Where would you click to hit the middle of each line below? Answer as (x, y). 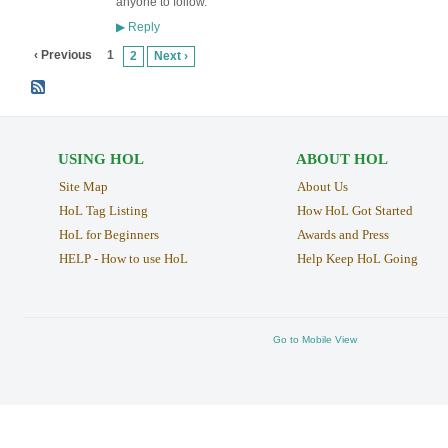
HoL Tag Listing (103, 211)
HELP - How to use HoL (123, 259)
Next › (171, 55)
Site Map (83, 187)
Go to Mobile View (315, 339)
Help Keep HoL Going (357, 259)
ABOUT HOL (341, 159)
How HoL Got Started (354, 211)
